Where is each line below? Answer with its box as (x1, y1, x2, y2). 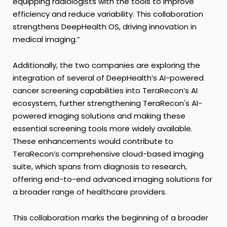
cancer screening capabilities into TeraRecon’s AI (13, 85, 198, 96)
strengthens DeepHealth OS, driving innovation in (13, 21, 197, 32)
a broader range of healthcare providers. (13, 186, 167, 198)
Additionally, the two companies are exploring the (13, 60, 200, 71)
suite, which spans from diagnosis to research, (13, 161, 187, 172)
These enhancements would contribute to (13, 136, 173, 147)
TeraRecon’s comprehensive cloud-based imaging (13, 148, 204, 160)
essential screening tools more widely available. (13, 123, 193, 134)
